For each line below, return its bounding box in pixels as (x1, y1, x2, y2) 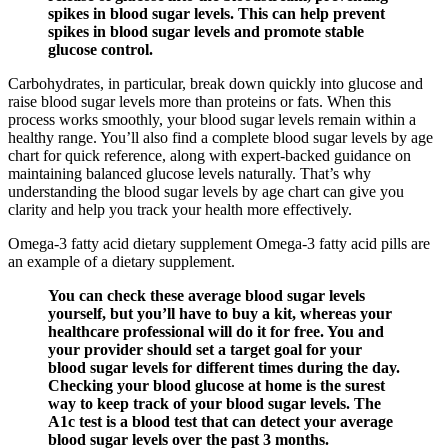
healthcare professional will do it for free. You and (48, 323, 384, 341)
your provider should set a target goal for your (48, 341, 362, 359)
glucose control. (48, 41, 153, 59)
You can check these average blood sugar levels (48, 287, 365, 305)
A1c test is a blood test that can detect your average (48, 413, 393, 431)
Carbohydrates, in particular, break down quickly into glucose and (8, 75, 423, 93)
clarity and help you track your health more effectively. (8, 201, 352, 219)
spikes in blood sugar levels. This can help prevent (48, 5, 385, 23)
